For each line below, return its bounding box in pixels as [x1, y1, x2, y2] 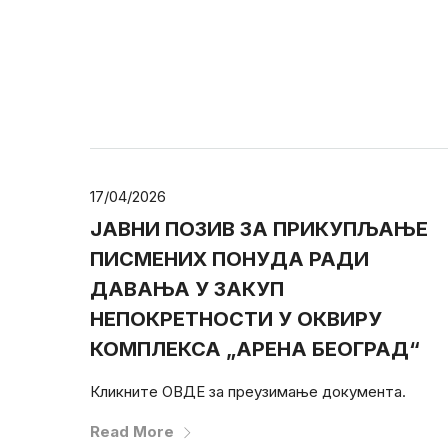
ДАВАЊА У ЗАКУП [90, 276, 284, 301]
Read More [90, 421, 174, 441]
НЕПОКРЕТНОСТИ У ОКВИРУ [90, 306, 382, 331]
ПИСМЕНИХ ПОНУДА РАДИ [90, 246, 369, 271]
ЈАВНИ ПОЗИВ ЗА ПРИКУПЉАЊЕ [90, 216, 428, 241]
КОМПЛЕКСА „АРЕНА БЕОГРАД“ [90, 336, 420, 361]
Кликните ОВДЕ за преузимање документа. [90, 381, 406, 401]
